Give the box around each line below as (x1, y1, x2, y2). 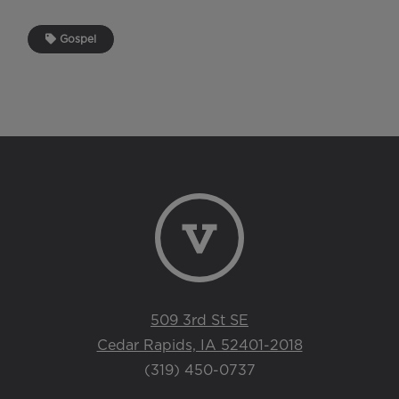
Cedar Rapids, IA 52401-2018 (96, 338, 303, 354)
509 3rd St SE (151, 313, 248, 329)
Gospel (56, 34, 96, 45)
